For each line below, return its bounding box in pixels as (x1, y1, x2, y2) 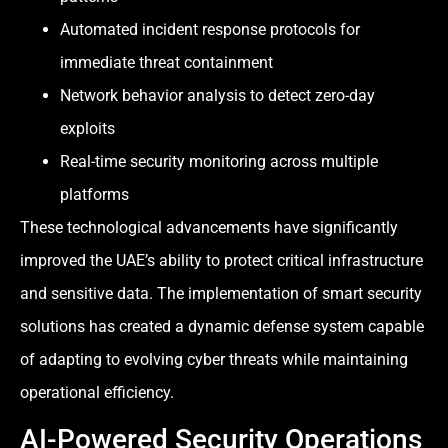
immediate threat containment (60, 52, 273, 72)
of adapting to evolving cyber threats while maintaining (20, 349, 408, 369)
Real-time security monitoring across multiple (60, 151, 378, 171)
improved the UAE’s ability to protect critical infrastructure (20, 250, 423, 270)
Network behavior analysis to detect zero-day (60, 85, 375, 105)
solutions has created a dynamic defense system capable (20, 316, 424, 336)
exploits (60, 118, 115, 138)
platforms (60, 184, 129, 204)
